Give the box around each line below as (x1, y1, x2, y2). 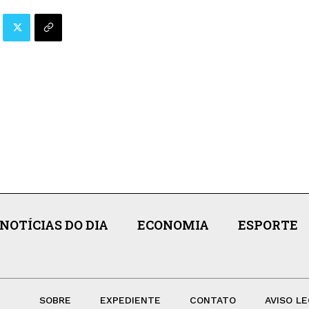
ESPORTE (237, 216, 298, 233)
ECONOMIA (137, 216, 209, 233)
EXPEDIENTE (99, 294, 161, 306)
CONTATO (189, 294, 236, 306)
